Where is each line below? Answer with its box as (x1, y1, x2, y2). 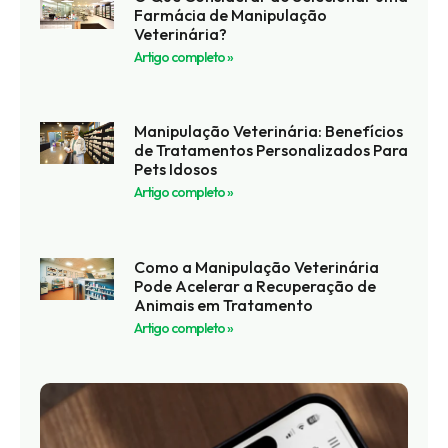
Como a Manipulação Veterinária (133, 256, 379, 277)
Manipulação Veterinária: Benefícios (133, 121, 403, 142)
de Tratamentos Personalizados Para (133, 140, 408, 161)
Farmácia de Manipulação (133, 4, 327, 25)
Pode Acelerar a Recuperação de (133, 275, 376, 296)
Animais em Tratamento (133, 294, 313, 315)
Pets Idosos (133, 159, 217, 180)
